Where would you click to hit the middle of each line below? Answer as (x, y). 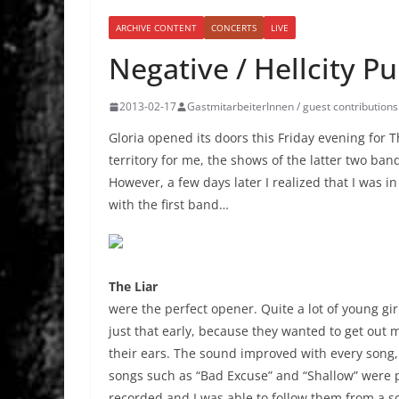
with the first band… (169, 205)
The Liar (133, 287)
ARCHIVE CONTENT (156, 28)
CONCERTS (234, 28)
